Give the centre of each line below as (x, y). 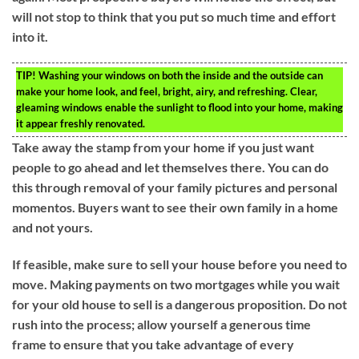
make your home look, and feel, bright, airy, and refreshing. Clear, (167, 92)
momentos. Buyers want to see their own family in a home (175, 208)
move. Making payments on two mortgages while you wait (176, 284)
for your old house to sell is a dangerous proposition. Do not (179, 305)
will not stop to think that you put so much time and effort (174, 16)
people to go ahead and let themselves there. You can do (170, 167)
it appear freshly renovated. (81, 124)
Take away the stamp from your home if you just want (163, 147)
